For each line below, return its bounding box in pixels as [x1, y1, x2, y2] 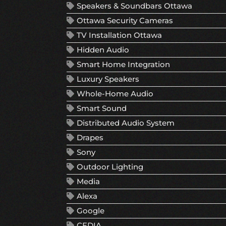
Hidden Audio [77, 45, 129, 55]
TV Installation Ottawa [77, 30, 162, 40]
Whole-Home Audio [77, 89, 153, 99]
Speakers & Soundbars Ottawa [77, 1, 192, 11]
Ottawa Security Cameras [77, 16, 173, 26]
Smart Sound [77, 103, 127, 114]
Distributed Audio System [77, 118, 175, 128]
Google [77, 206, 104, 216]
